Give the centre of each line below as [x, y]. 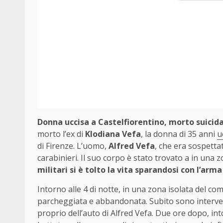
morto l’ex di [61, 134]
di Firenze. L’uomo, [73, 146]
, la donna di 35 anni [179, 134]
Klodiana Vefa [113, 134]
